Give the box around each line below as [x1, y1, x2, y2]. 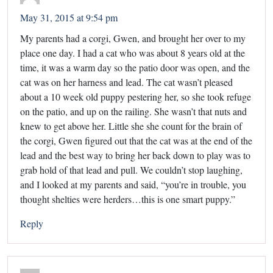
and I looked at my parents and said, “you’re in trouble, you [20, 178, 246, 191]
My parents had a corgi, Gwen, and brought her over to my [20, 32, 246, 45]
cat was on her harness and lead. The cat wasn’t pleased [20, 76, 233, 89]
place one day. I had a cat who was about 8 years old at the [20, 46, 245, 60]
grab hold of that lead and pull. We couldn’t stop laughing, [20, 163, 243, 177]
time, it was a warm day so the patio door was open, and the [20, 61, 250, 74]
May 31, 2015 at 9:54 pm [20, 11, 118, 24]
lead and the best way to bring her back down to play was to [20, 149, 250, 162]
